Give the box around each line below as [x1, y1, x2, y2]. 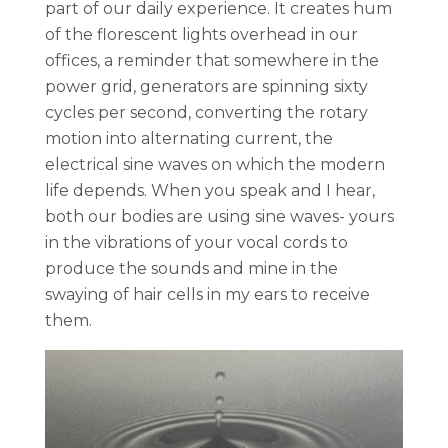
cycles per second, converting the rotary [45, 102, 368, 122]
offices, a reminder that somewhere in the [45, 50, 379, 70]
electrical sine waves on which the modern [45, 154, 385, 174]
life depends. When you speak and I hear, [45, 180, 375, 200]
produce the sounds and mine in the [45, 258, 338, 278]
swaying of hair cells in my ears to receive [45, 284, 370, 304]
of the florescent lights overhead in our [45, 24, 358, 44]
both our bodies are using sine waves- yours [45, 206, 394, 226]
